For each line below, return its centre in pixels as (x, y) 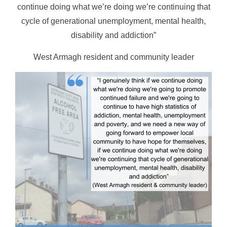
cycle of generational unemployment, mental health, (113, 21)
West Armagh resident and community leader (113, 57)
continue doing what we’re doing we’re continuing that (113, 7)
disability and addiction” (113, 35)
